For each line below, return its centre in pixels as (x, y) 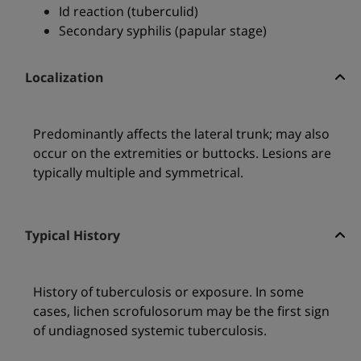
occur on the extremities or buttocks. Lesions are (182, 154)
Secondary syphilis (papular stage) (162, 31)
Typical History (72, 236)
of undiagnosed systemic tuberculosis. (149, 331)
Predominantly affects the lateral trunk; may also (181, 134)
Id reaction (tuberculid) (128, 12)
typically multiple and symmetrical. (138, 173)
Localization (64, 78)
